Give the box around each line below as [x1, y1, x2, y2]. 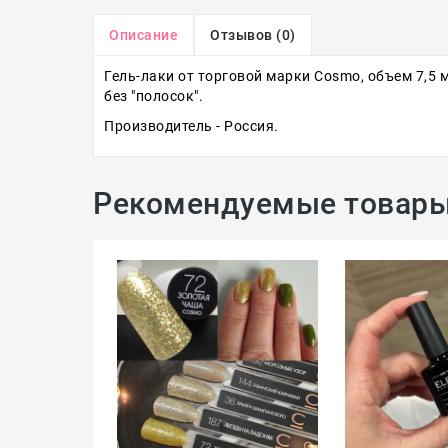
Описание [109, 27, 178, 43]
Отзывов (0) [210, 27, 296, 43]
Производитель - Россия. [104, 118, 279, 134]
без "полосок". [104, 88, 203, 104]
